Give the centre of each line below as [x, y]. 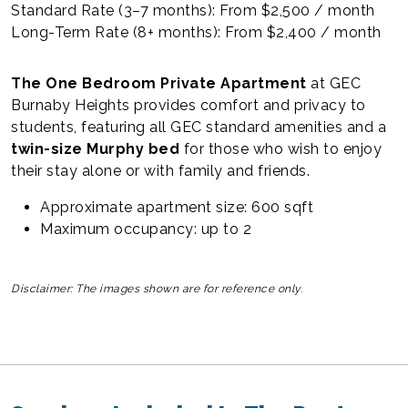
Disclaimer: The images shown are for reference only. [157, 288]
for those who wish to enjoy [282, 148]
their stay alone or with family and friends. [160, 170]
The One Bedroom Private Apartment [159, 83]
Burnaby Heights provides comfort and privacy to [189, 105]
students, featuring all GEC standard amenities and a [199, 127]
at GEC [333, 83]
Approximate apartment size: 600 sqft [177, 207]
